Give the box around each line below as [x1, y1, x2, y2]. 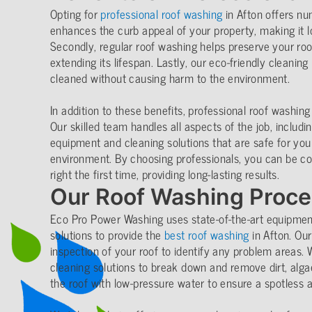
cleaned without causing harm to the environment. [50, 68, 290, 88]
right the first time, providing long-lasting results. [50, 164, 280, 185]
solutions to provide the [50, 225, 164, 245]
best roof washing [164, 225, 249, 245]
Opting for [50, 4, 101, 24]
